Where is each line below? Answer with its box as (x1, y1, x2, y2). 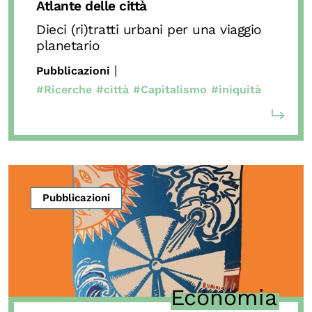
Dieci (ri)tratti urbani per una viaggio (36, 21, 262, 38)
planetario (36, 37, 100, 54)
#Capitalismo (133, 82, 207, 96)
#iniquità (211, 82, 261, 96)
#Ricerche (36, 82, 92, 96)
